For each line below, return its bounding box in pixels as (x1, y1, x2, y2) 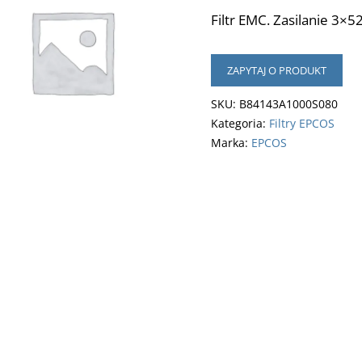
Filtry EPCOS (268, 116, 335, 131)
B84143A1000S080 (238, 96, 338, 112)
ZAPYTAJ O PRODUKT (226, 63, 326, 78)
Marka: (210, 135, 251, 150)
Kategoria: (210, 116, 269, 131)
